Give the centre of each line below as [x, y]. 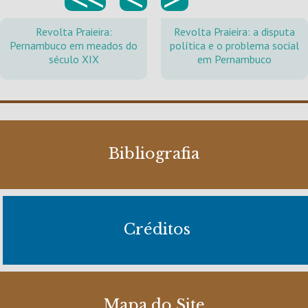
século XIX [74, 59]
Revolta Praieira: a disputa [234, 32]
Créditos [157, 229]
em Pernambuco [234, 59]
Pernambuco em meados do [74, 45]
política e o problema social [234, 45]
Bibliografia [154, 154]
